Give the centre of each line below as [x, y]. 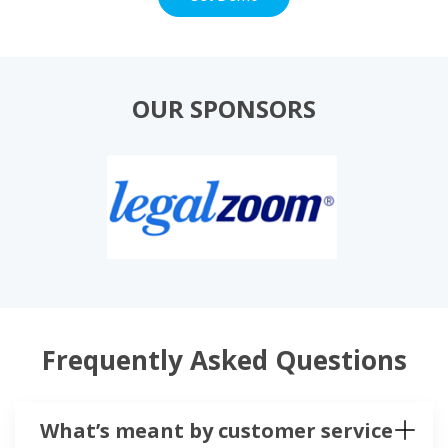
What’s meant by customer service [216, 431]
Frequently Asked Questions [224, 360]
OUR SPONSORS [224, 109]
